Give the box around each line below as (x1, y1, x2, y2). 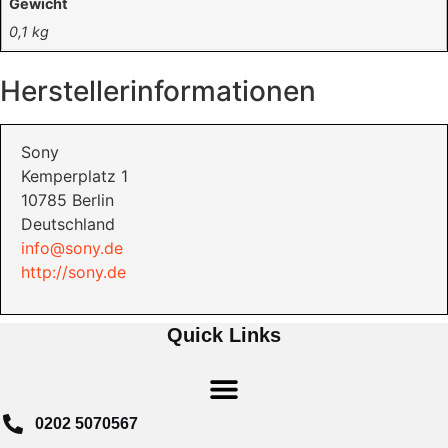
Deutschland (21, 214, 115, 235)
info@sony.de (21, 238, 123, 259)
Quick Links (167, 323, 281, 346)
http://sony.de (21, 262, 126, 283)
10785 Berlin (21, 190, 114, 211)
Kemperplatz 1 (21, 166, 128, 187)
